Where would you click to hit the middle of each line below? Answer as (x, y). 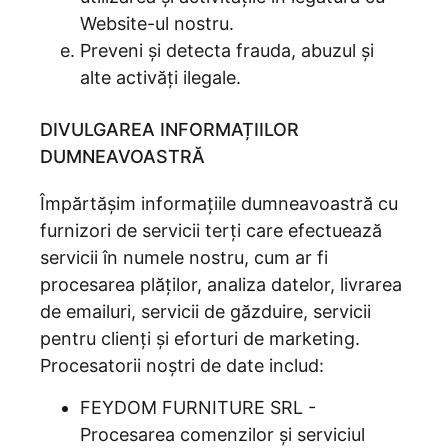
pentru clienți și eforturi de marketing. (200, 338)
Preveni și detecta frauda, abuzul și (227, 50)
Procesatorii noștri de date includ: (182, 365)
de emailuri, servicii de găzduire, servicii (205, 311)
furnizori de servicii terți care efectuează (211, 230)
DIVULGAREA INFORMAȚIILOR (169, 129)
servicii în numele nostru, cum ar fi (184, 257)
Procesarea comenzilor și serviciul (222, 434)
